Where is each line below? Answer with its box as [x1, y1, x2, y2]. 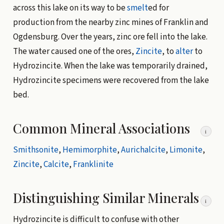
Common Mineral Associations [12, 119, 190, 136]
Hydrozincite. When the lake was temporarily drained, [12, 59, 207, 72]
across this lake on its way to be [12, 1, 127, 14]
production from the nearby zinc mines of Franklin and [12, 16, 208, 28]
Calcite [43, 158, 69, 170]
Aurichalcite [120, 143, 165, 156]
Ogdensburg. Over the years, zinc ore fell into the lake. [12, 30, 207, 43]
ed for [147, 1, 169, 14]
